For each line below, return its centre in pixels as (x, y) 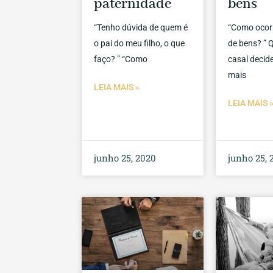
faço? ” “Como (121, 59)
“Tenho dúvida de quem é (141, 28)
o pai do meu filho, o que (140, 44)
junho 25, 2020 (125, 158)
